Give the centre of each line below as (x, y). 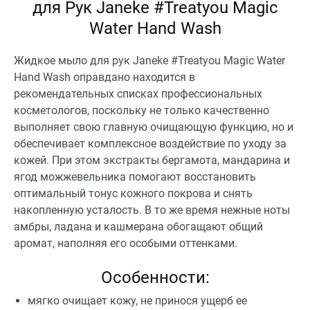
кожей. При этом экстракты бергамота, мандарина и (152, 160)
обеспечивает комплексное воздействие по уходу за (150, 143)
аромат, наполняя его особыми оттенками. (126, 243)
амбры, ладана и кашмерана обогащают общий (138, 226)
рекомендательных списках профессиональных (138, 93)
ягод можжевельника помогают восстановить (135, 176)
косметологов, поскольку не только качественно (142, 110)
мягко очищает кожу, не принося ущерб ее (137, 300)
